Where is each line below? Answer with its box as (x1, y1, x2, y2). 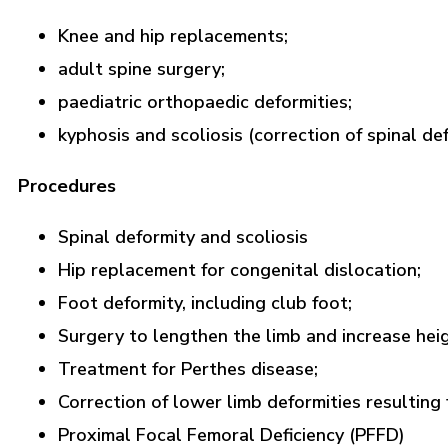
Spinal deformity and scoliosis (58, 225, 308, 250)
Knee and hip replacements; (58, 24, 288, 49)
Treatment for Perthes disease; (58, 357, 318, 382)
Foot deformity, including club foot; (58, 291, 352, 316)
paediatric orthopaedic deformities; (58, 90, 352, 115)
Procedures (18, 174, 116, 199)
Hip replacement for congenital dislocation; (58, 258, 421, 283)
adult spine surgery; (58, 57, 225, 82)
